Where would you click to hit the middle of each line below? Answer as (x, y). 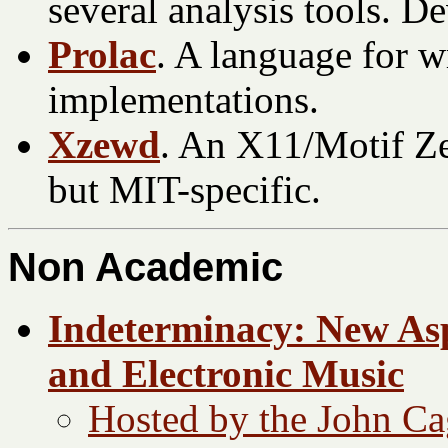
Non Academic (145, 267)
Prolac (102, 55)
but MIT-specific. (184, 190)
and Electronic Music (226, 374)
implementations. (183, 100)
